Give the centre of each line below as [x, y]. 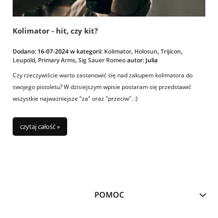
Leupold [24, 60]
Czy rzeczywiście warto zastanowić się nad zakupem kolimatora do [103, 75]
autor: [136, 60]
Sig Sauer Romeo [102, 60]
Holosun [146, 51]
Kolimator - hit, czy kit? [55, 30]
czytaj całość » [40, 126]
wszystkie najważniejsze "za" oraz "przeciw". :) [75, 98]
